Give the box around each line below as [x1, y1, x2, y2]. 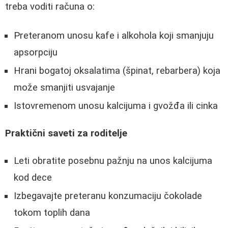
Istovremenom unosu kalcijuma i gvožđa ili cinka [14, 100, 218, 111]
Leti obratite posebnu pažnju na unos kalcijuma [14, 155, 212, 166]
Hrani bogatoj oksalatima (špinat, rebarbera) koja [14, 65, 220, 76]
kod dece [14, 172, 52, 183]
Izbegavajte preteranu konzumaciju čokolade [14, 190, 202, 202]
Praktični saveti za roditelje [5, 128, 127, 139]
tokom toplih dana [14, 207, 90, 218]
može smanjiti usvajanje [14, 81, 115, 93]
